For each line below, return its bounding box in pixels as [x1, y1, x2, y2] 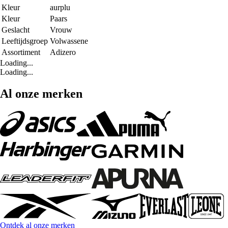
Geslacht [2, 25, 30, 35]
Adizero [50, 48, 76, 57]
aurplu [50, 3, 70, 12]
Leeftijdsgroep [2, 37, 48, 46]
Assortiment [2, 48, 40, 57]
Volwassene [50, 37, 88, 46]
